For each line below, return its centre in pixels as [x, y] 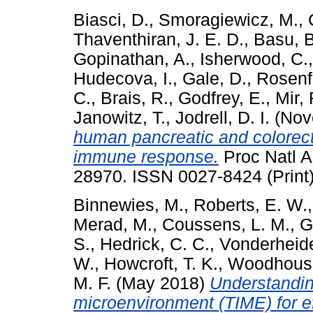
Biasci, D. [111, 20]
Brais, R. [134, 99]
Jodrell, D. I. [223, 118]
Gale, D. [214, 79]
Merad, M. [113, 225]
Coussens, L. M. [226, 225]
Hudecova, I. [123, 79]
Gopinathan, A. [132, 59]
